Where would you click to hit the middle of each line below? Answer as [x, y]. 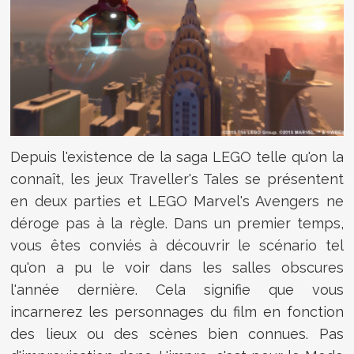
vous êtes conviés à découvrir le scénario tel [177, 246]
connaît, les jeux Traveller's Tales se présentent [177, 179]
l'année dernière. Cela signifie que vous [177, 290]
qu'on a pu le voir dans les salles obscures [177, 268]
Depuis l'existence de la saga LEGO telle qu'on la [177, 157]
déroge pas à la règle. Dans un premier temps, [177, 224]
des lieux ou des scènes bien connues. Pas [177, 334]
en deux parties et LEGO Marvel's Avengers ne [177, 201]
